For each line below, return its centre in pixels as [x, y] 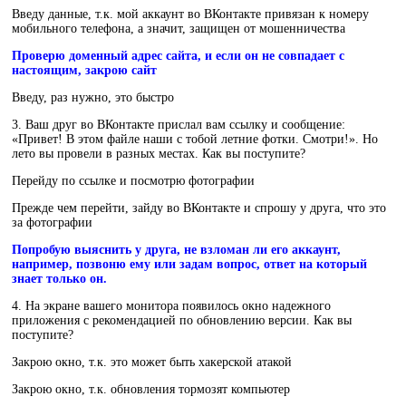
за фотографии [52, 223]
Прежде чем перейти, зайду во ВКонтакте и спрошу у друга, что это [199, 208]
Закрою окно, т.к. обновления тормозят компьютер [151, 390]
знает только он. [59, 279]
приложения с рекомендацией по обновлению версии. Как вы [182, 321]
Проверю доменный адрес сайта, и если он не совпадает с [178, 56]
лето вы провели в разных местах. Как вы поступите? [159, 154]
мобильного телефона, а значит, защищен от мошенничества [179, 29]
